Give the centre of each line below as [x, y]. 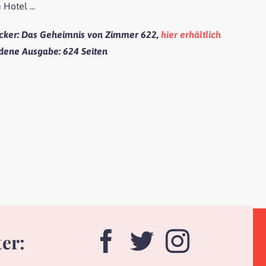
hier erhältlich [191, 35]
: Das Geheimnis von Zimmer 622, [89, 35]
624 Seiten [85, 51]
